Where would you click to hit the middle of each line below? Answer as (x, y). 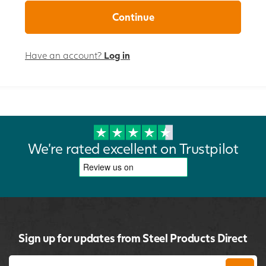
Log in (117, 55)
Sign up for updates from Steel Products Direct (133, 238)
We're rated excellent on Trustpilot (133, 148)
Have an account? (64, 55)
